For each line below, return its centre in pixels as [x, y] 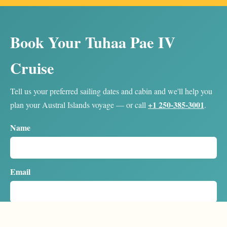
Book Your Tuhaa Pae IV [93, 42]
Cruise [32, 68]
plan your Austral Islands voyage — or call [79, 104]
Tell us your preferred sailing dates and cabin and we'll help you [111, 91]
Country [25, 215]
